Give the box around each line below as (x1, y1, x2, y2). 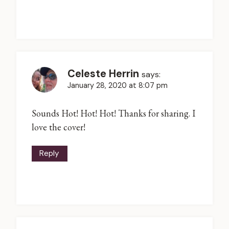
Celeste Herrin (67, 66, 139, 80)
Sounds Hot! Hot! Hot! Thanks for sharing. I (32, 107, 195, 120)
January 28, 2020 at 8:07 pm (67, 80, 168, 90)
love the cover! (32, 121, 85, 133)
